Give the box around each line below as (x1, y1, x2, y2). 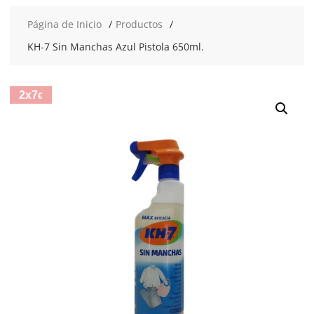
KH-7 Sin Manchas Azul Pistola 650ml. (27, 40, 204, 53)
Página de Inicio (27, 18, 102, 31)
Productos (115, 18, 163, 31)
